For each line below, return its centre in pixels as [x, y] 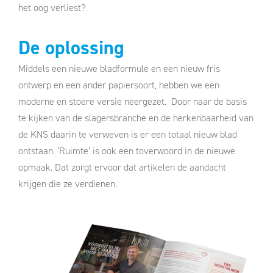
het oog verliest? [52, 8]
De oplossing [71, 48]
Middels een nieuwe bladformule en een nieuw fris [119, 69]
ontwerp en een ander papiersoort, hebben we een [119, 85]
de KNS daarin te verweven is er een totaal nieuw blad [128, 135]
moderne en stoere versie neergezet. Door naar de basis [133, 102]
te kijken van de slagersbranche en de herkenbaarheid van [136, 118]
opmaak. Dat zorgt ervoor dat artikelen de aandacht [122, 168]
